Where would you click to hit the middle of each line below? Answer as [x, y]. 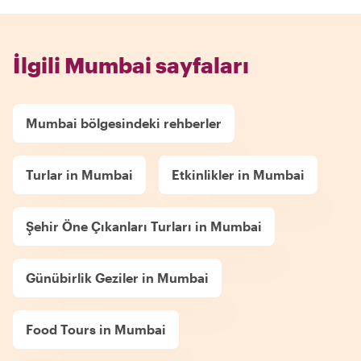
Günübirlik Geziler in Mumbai [117, 277]
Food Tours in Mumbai [96, 329]
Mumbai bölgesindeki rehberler [124, 122]
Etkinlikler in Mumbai [238, 174]
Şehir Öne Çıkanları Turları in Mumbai [144, 226]
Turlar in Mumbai [79, 174]
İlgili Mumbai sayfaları [131, 64]
